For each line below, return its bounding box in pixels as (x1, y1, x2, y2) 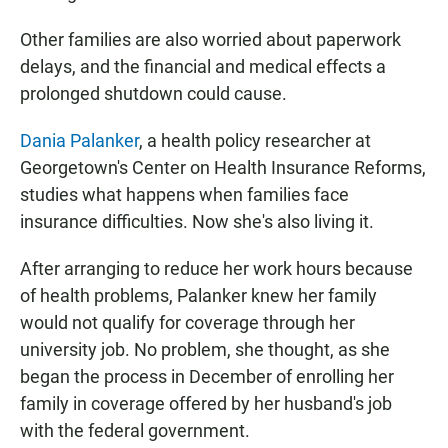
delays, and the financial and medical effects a (20, 56, 386, 78)
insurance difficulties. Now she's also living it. (20, 211, 374, 233)
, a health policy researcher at (139, 130, 371, 152)
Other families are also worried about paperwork (20, 29, 401, 51)
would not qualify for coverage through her (20, 312, 355, 334)
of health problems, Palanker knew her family (20, 285, 377, 307)
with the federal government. (20, 420, 250, 442)
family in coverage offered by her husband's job (20, 393, 392, 415)
